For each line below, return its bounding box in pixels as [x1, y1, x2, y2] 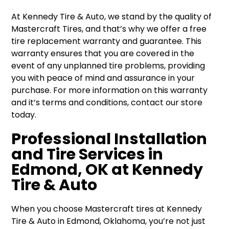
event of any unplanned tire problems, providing [11, 60, 205, 72]
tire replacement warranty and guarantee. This [11, 35, 202, 47]
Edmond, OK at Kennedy [11, 158, 203, 180]
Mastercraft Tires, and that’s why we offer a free [11, 23, 207, 35]
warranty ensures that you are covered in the [11, 48, 195, 59]
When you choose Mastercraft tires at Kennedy [11, 203, 202, 215]
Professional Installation [11, 128, 208, 150]
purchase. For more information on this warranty [11, 84, 208, 96]
